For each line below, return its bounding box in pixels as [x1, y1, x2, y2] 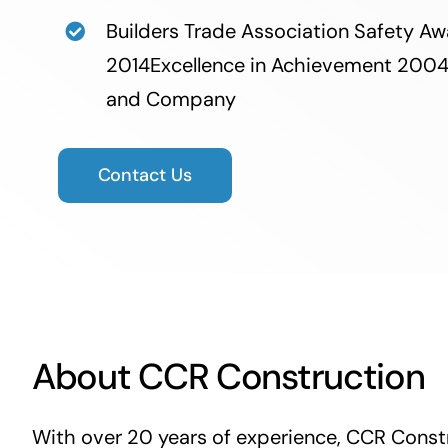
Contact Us [97, 162, 192, 187]
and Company [105, 85, 236, 112]
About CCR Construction [31, 353, 425, 401]
